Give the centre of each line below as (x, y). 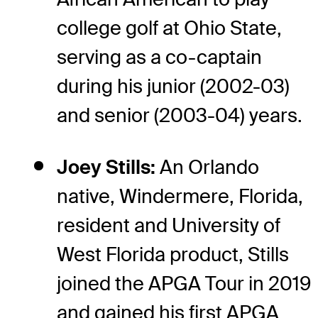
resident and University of (169, 225)
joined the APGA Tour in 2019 (184, 283)
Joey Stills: (108, 167)
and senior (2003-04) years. (180, 115)
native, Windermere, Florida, (180, 196)
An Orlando (209, 167)
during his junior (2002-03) (173, 86)
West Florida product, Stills (173, 254)
